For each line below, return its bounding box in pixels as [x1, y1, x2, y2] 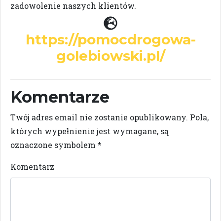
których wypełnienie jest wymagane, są [10, 126, 169, 136]
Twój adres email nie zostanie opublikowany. [10, 112, 188, 122]
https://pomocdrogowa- [25, 31, 196, 48]
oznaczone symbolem [10, 140, 98, 150]
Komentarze [10, 87, 110, 107]
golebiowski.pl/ [56, 47, 165, 64]
